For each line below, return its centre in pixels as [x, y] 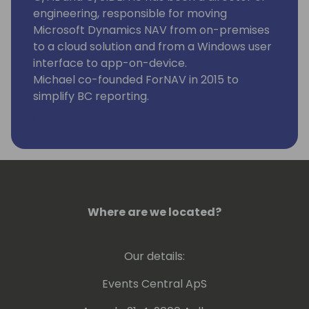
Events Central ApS [154, 284]
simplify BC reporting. [91, 97]
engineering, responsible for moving [130, 14]
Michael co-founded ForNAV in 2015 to [136, 80]
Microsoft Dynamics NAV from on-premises [151, 30]
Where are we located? [154, 212]
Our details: [154, 257]
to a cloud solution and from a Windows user [152, 47]
